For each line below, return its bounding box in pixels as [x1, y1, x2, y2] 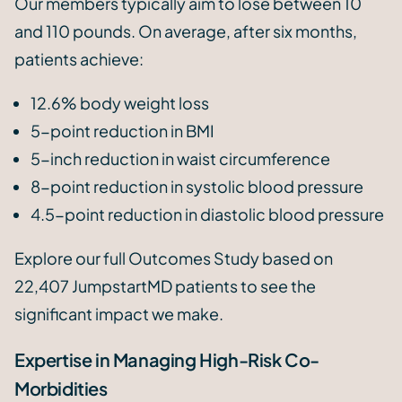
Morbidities [14, 377, 108, 400]
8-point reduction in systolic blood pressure [31, 176, 363, 197]
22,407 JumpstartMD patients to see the [14, 275, 316, 297]
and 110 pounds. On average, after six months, [14, 21, 357, 42]
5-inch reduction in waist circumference [31, 148, 330, 170]
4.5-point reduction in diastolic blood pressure [31, 204, 384, 225]
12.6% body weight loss [31, 92, 209, 114]
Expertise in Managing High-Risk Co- [14, 348, 320, 371]
